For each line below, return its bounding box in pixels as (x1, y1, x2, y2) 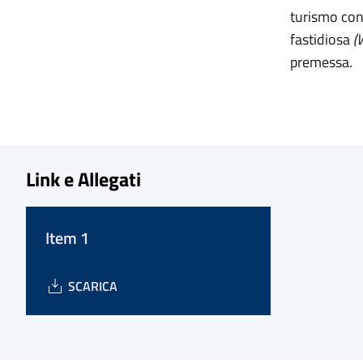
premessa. (290, 51, 352, 73)
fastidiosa (290, 28, 350, 50)
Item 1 (45, 225, 89, 250)
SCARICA (68, 276, 117, 296)
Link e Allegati (26, 164, 141, 194)
